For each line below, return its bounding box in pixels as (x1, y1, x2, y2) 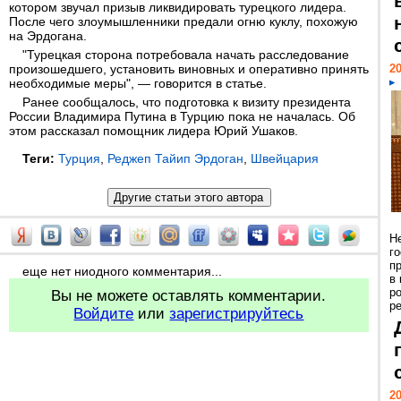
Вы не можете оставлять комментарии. (51, 287, 327, 304)
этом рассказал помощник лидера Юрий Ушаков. (9, 124, 298, 138)
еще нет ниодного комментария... (22, 264, 222, 278)
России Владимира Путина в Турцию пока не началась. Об (9, 109, 355, 124)
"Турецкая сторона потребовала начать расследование (22, 47, 349, 62)
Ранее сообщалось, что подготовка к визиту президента (22, 95, 351, 109)
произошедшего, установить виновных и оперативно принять (9, 62, 369, 76)
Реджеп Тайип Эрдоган (107, 151, 243, 166)
